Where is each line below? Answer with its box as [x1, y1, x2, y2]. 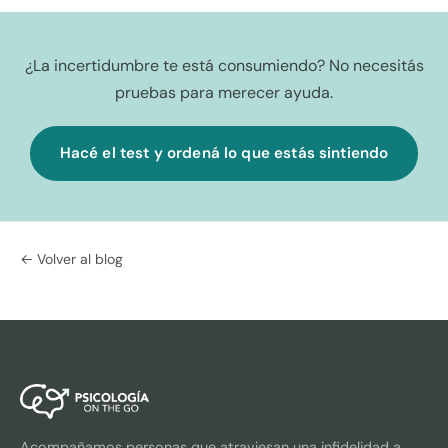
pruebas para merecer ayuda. [115, 82, 333, 104]
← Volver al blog [20, 249, 123, 268]
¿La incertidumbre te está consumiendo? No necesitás [24, 55, 424, 77]
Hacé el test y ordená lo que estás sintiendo [59, 142, 389, 163]
